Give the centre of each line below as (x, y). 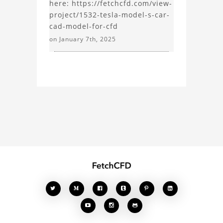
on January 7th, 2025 (83, 39)
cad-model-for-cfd (84, 26)
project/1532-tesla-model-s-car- (110, 15)
